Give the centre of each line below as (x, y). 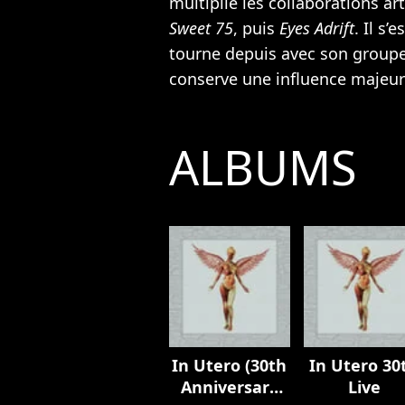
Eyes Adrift (315, 28)
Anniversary (229, 386)
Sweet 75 (201, 28)
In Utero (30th (230, 365)
